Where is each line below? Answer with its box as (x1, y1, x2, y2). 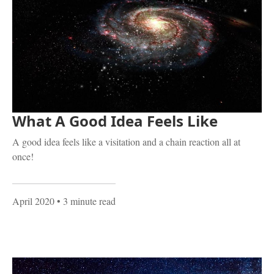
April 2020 (12, 194, 54, 207)
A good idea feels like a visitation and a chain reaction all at (12, 135, 240, 148)
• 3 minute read (54, 194, 116, 207)
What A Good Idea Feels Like (12, 110, 218, 131)
